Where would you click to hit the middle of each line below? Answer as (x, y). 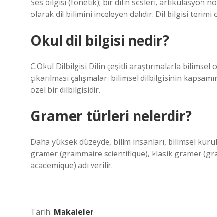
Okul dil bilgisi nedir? (100, 40)
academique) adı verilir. (72, 165)
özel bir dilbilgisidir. (65, 90)
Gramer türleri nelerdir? (111, 116)
